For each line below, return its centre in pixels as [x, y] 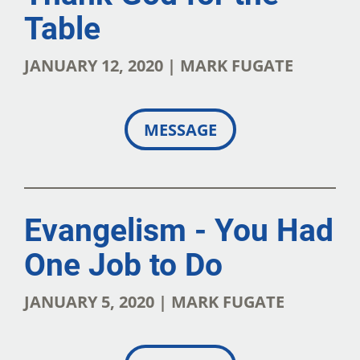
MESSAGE [180, 129]
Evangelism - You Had [179, 230]
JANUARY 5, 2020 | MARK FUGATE [154, 301]
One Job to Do [123, 264]
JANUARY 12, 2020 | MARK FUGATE [159, 65]
